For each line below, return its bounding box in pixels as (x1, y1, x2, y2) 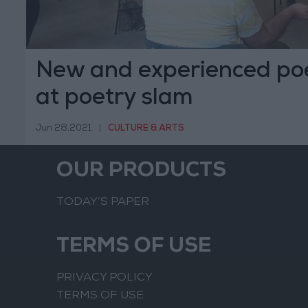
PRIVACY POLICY (56, 272, 153, 285)
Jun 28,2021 (36, 124, 91, 133)
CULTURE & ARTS (108, 124, 184, 133)
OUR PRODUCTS (56, 162, 226, 183)
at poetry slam (36, 87, 192, 111)
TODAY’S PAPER (56, 197, 149, 209)
